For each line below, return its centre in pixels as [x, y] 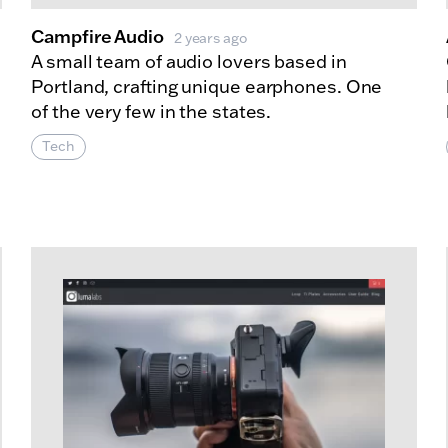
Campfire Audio [97, 35]
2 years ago [210, 37]
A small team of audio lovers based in [189, 61]
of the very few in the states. [151, 111]
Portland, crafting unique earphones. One [207, 86]
